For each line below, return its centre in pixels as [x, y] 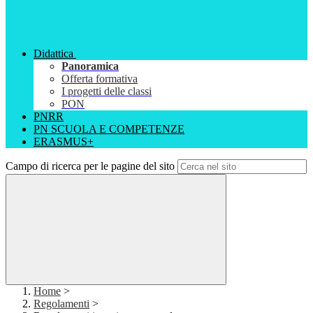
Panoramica [90, 66]
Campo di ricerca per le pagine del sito [90, 166]
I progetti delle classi [107, 92]
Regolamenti [61, 304]
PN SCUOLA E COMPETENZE [109, 129]
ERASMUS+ [64, 142]
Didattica [53, 54]
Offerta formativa [100, 79]
